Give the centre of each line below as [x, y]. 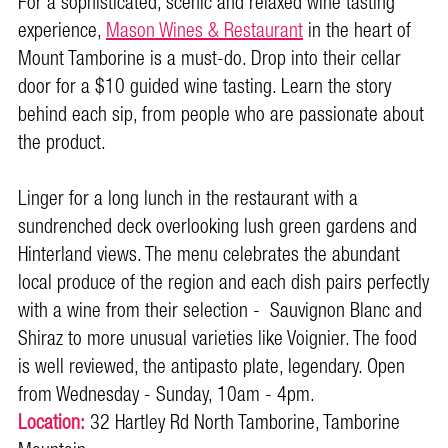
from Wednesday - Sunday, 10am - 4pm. [166, 395]
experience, [62, 31]
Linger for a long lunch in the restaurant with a [188, 199]
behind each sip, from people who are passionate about [221, 115]
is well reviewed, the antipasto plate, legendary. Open [211, 367]
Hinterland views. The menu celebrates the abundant [209, 255]
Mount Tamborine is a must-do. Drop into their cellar [209, 59]
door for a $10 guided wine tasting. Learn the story [204, 87]
